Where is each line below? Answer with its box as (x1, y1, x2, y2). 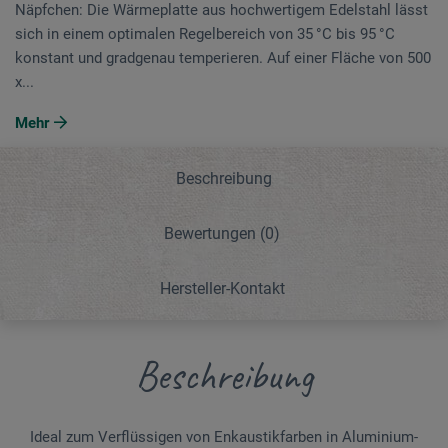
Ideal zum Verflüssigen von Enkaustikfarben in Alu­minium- (30, 427, 418, 446)
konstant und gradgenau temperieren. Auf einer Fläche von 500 (15, 48, 431, 67)
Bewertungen (164, 223, 260, 243)
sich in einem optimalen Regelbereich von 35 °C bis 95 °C (15, 24, 395, 43)
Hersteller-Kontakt (159, 278, 285, 298)
